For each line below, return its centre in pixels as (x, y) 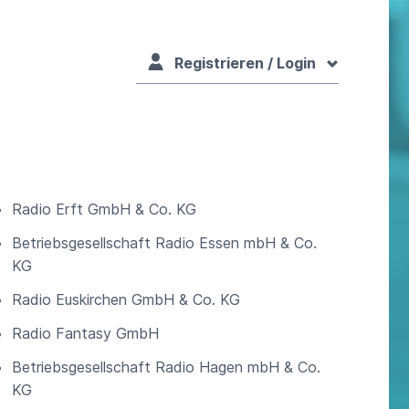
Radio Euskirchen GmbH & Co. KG (126, 299)
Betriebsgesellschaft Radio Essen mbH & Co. (164, 243)
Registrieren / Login (245, 63)
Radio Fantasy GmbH (85, 333)
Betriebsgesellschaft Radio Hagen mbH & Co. (166, 367)
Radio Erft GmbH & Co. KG (104, 209)
